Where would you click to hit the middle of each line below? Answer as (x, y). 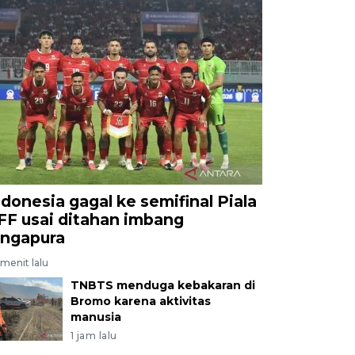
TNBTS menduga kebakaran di (162, 285)
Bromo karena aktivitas (140, 301)
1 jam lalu (94, 335)
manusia (95, 317)
